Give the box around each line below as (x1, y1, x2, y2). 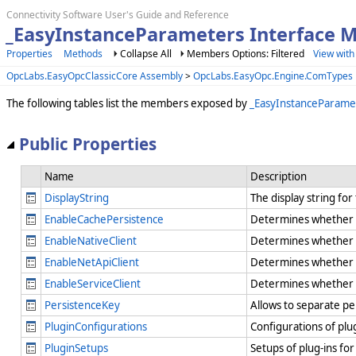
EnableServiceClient (44, 277, 141, 292)
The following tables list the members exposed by (6, 95, 250, 110)
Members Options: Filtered (187, 47, 307, 60)
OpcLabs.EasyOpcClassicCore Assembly (6, 68, 183, 83)
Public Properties (19, 132, 157, 155)
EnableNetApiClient (44, 255, 139, 270)
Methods (64, 47, 103, 60)
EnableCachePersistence (44, 212, 164, 227)
